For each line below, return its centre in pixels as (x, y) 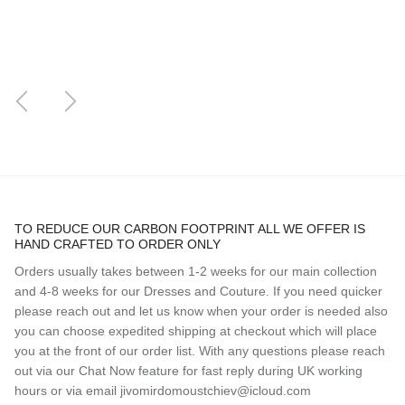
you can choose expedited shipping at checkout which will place (196, 330)
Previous (46, 91)
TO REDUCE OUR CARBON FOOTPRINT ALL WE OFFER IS (190, 228)
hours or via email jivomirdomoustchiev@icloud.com (163, 390)
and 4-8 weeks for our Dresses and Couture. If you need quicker (198, 291)
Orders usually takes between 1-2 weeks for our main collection (196, 271)
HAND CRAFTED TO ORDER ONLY (118, 244)
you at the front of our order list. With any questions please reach (200, 350)
